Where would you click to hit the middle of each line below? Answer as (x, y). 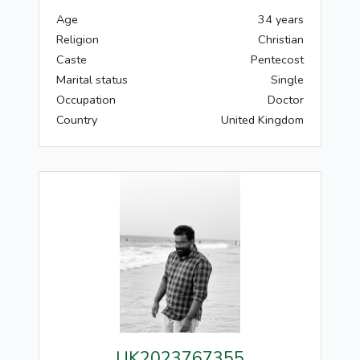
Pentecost (277, 59)
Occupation (86, 100)
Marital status (92, 80)
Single (287, 80)
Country (77, 120)
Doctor (286, 100)
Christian (281, 39)
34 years (281, 19)
